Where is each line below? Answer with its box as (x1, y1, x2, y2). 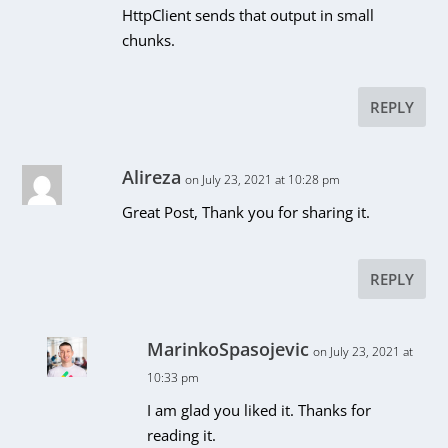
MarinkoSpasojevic (147, 336, 310, 361)
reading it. (147, 424, 217, 445)
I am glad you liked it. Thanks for (147, 399, 372, 420)
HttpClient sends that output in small (122, 4, 375, 25)
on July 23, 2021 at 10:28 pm (185, 170, 341, 188)
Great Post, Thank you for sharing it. (122, 201, 371, 222)
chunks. (122, 29, 176, 50)
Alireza (122, 164, 182, 189)
